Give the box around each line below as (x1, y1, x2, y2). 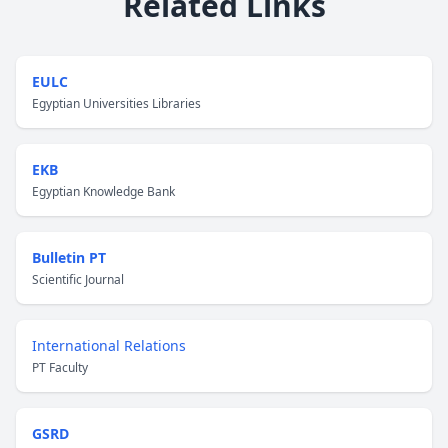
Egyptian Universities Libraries (32, 95, 201, 112)
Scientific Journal (32, 271, 124, 288)
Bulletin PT (32, 248, 106, 267)
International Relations (32, 336, 186, 355)
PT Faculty (32, 359, 88, 376)
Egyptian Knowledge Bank (32, 183, 175, 200)
